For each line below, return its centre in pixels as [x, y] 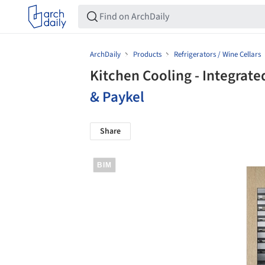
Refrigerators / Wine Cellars [217, 54]
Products [147, 54]
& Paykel [117, 97]
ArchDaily [106, 54]
